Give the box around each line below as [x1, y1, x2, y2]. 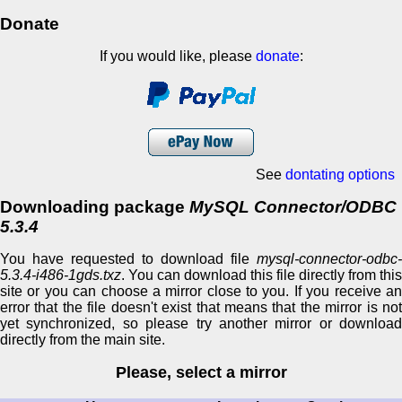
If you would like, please [99, 48, 256, 64]
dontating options [285, 166, 395, 182]
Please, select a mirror [115, 363, 287, 382]
